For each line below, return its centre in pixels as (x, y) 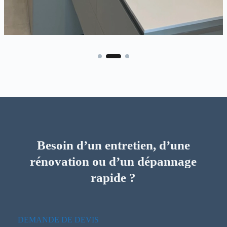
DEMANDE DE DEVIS (58, 220)
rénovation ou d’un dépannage (113, 162)
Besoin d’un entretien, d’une (113, 145)
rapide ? (113, 178)
